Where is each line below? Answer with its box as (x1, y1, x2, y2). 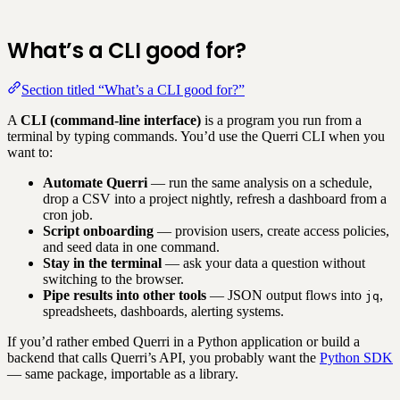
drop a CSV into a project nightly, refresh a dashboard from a (43, 190, 387, 206)
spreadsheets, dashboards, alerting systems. (43, 303, 284, 319)
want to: (7, 144, 53, 160)
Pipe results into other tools (43, 287, 206, 303)
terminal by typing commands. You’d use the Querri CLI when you (7, 128, 385, 144)
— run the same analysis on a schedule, (147, 174, 372, 190)
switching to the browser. (43, 271, 184, 287)
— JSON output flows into (206, 287, 365, 303)
